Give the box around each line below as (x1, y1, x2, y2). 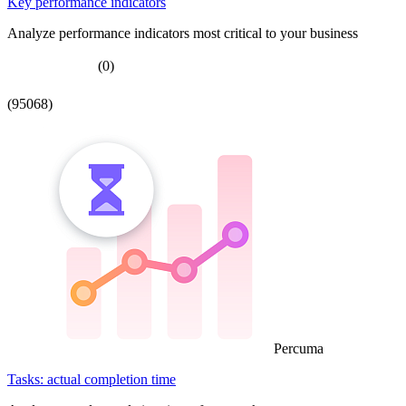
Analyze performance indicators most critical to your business (7, 24, 358, 41)
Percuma (274, 340, 324, 356)
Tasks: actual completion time (7, 371, 176, 387)
